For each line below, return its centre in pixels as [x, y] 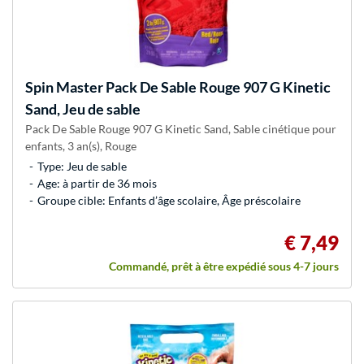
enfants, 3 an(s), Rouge [81, 146]
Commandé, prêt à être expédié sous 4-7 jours [224, 266]
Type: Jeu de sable [82, 167]
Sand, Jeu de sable [83, 109]
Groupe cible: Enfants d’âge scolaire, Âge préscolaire [169, 201]
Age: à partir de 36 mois [97, 184]
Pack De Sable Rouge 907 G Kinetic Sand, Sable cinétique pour [181, 129]
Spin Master [64, 87]
